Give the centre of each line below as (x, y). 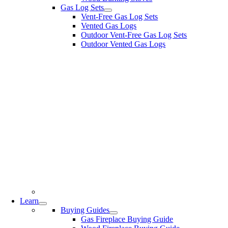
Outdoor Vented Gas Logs (123, 44)
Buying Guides (85, 210)
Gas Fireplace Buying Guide (127, 219)
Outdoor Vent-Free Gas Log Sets (134, 35)
